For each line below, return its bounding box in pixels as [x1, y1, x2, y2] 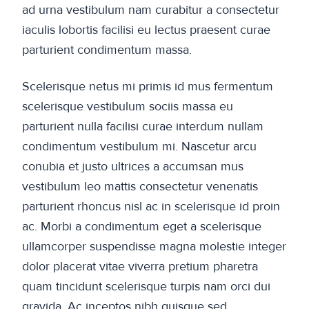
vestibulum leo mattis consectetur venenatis [22, 179, 258, 195]
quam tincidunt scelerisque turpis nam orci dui [22, 279, 270, 295]
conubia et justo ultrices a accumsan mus [22, 159, 243, 175]
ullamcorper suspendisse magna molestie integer [22, 239, 286, 255]
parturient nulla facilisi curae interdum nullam [22, 119, 263, 134]
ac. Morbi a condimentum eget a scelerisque [22, 219, 261, 235]
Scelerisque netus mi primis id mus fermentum [22, 79, 273, 94]
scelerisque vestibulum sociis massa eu [22, 99, 233, 114]
